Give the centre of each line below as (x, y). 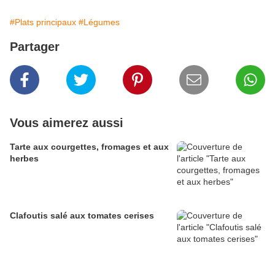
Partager (35, 47)
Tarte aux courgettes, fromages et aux (89, 147)
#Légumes (99, 22)
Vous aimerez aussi (67, 123)
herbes (24, 159)
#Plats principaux (43, 22)
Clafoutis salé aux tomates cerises (82, 216)
